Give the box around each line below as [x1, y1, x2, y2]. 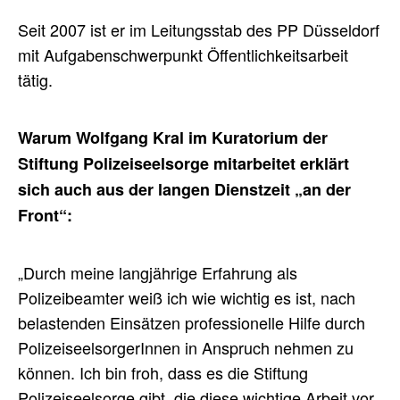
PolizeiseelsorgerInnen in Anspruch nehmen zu [18, 336, 354, 360]
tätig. [18, 68, 53, 92]
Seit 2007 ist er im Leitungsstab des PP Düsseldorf [18, 18, 379, 42]
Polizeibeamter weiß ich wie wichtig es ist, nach [18, 286, 355, 310]
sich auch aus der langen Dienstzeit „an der [18, 178, 351, 202]
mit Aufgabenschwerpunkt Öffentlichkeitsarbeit [18, 43, 348, 67]
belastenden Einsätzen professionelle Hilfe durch [18, 311, 365, 335]
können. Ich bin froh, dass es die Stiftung [18, 361, 308, 385]
